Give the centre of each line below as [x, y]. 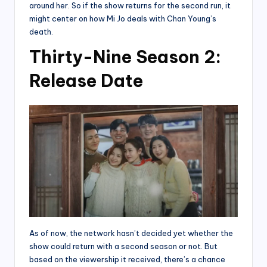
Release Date [86, 81]
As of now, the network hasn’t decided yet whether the [131, 233]
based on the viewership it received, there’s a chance [127, 259]
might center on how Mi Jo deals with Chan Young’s [123, 19]
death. [41, 32]
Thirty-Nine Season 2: [125, 57]
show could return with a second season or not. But [123, 246]
